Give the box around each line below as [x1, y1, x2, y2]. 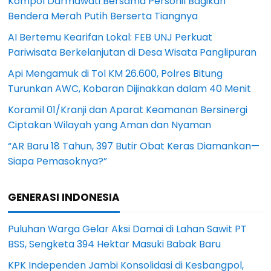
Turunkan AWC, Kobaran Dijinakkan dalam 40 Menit [8, 81, 252, 96]
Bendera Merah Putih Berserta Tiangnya [8, 8, 198, 23]
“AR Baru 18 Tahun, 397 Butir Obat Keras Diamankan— [8, 139, 260, 153]
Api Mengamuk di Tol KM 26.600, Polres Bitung [8, 66, 223, 80]
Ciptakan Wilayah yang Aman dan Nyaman [8, 117, 212, 132]
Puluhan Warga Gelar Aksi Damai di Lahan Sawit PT [8, 221, 247, 236]
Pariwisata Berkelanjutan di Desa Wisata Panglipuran [8, 45, 257, 59]
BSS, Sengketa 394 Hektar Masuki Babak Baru [8, 237, 221, 251]
